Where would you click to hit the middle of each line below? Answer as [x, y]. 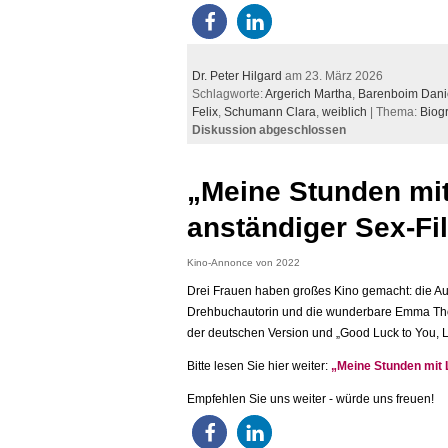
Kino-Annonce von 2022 [243, 262]
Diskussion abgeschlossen [269, 130]
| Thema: [393, 112]
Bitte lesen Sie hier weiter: [259, 365]
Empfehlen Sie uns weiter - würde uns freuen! [310, 398]
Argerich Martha [308, 94]
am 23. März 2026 [332, 76]
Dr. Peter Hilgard [237, 76]
